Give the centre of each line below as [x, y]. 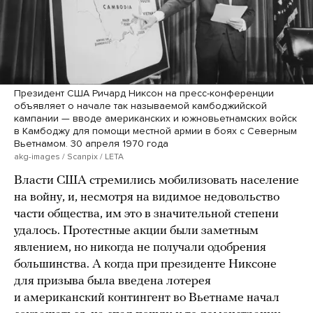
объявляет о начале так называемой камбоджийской [140, 105]
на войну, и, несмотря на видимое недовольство [147, 197]
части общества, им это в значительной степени [146, 214]
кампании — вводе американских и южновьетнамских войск [155, 118]
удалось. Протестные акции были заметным [136, 231]
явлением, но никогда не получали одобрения [140, 247]
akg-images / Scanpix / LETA [69, 156]
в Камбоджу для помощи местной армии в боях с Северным [155, 131]
